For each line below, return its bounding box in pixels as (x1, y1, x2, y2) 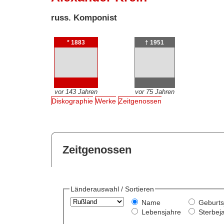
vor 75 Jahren (134, 87, 174, 95)
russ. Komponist (51, 12, 117, 22)
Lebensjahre (141, 208, 181, 216)
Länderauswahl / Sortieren (70, 185, 154, 193)
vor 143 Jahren (54, 87, 97, 95)
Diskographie (51, 97, 93, 105)
